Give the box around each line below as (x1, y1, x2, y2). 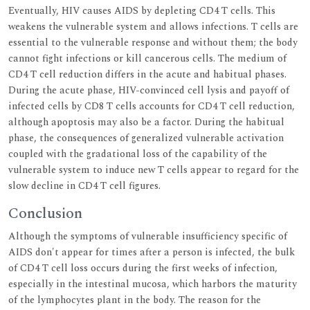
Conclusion (8, 201, 82, 225)
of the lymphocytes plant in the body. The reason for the (8, 292, 261, 307)
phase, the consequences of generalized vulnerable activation (8, 130, 284, 145)
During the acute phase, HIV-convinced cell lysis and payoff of (8, 82, 289, 98)
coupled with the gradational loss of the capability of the (8, 146, 267, 161)
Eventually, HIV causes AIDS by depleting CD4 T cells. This (8, 3, 275, 18)
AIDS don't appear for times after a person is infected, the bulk (8, 244, 295, 259)
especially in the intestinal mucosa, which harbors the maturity (8, 276, 297, 291)
